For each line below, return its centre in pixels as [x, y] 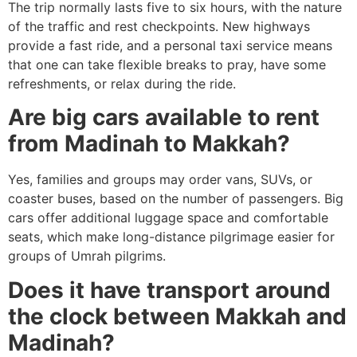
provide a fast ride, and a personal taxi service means [170, 45]
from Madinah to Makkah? [149, 144]
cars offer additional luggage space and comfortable [168, 218]
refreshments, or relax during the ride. [122, 83]
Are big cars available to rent [164, 118]
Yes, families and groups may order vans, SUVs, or [160, 180]
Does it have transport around [169, 290]
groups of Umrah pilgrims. [87, 256]
